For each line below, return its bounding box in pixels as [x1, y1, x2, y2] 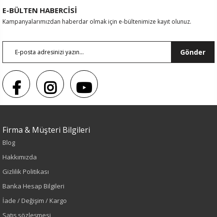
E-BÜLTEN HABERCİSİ [2, 5, 77, 15]
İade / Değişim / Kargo [2, 196, 67, 205]
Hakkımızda [2, 153, 37, 161]
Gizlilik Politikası [2, 167, 49, 176]
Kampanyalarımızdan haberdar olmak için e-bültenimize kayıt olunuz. [2, 17, 191, 26]
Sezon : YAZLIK [7, 102, 47, 111]
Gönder [180, 47, 205, 57]
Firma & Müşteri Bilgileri [2, 124, 90, 135]
